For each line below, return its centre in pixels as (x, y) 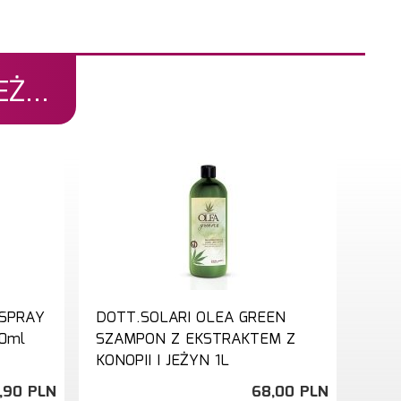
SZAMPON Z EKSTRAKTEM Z (196, 339)
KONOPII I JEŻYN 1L (162, 361)
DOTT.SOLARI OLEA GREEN (191, 318)
